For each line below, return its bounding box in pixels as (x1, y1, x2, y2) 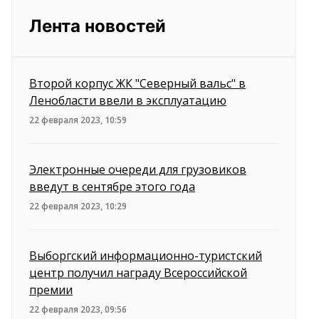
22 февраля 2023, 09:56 (29, 303, 127, 315)
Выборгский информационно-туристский (29, 248, 262, 263)
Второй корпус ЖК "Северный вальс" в (29, 75, 246, 91)
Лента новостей (29, 16, 166, 36)
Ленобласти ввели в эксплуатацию (29, 93, 226, 108)
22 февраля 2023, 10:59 (29, 114, 127, 126)
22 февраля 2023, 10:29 (29, 200, 127, 212)
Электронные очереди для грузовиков (29, 162, 246, 177)
